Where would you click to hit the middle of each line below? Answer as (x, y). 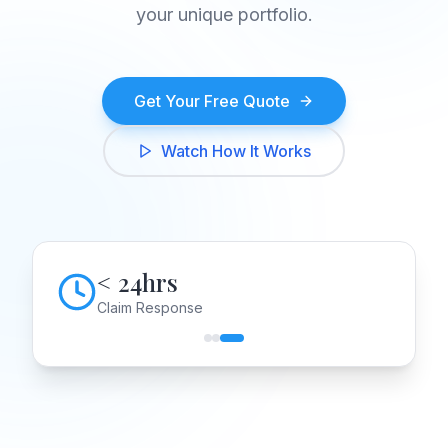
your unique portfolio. (224, 14)
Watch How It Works (236, 151)
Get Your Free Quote (212, 101)
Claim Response (150, 307)
